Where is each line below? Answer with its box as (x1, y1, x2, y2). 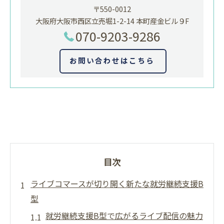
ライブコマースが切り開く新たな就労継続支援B (30, 177, 203, 190)
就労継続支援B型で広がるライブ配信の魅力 (45, 209, 203, 222)
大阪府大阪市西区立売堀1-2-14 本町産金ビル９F (35, 15, 189, 26)
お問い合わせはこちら (69, 55, 154, 66)
